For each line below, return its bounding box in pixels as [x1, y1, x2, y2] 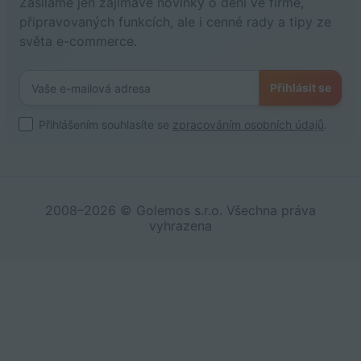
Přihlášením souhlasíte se [39, 117, 172, 131]
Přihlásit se [270, 80, 331, 94]
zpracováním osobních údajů [172, 117, 324, 131]
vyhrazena [149, 217, 212, 234]
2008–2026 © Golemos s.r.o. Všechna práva [45, 201, 316, 218]
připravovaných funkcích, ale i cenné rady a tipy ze [19, 13, 331, 30]
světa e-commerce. [19, 32, 137, 49]
